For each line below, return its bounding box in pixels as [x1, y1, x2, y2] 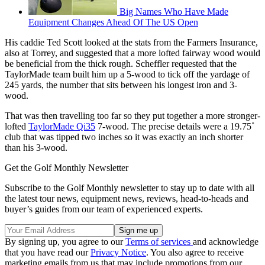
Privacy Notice [91, 247, 146, 258]
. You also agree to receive [146, 247, 244, 258]
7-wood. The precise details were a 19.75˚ [95, 121, 254, 132]
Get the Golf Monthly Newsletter [5, 163, 128, 173]
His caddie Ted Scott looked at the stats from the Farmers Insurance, [5, 37, 258, 48]
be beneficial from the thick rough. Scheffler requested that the [5, 59, 237, 69]
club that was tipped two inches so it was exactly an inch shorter [5, 132, 243, 143]
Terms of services [125, 237, 193, 247]
